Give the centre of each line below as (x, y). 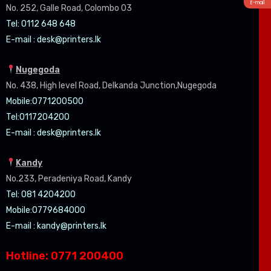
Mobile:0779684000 (46, 210)
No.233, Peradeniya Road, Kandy (69, 179)
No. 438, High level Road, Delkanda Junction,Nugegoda (111, 86)
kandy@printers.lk (72, 226)
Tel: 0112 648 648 (41, 24)
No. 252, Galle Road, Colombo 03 (69, 8)
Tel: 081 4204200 (41, 194)
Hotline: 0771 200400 (65, 256)
